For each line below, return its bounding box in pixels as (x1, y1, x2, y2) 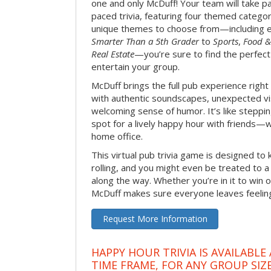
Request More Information (102, 213, 207, 225)
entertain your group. (91, 60, 180, 73)
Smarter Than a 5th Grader (91, 35, 199, 48)
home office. (91, 130, 143, 143)
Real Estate (91, 48, 134, 60)
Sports (213, 35, 238, 48)
